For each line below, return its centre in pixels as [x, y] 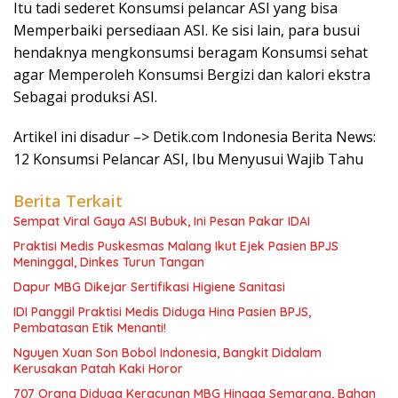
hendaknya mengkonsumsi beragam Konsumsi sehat [191, 52]
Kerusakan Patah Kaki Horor [98, 369]
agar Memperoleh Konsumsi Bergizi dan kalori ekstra [192, 75]
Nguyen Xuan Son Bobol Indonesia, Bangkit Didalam [167, 353]
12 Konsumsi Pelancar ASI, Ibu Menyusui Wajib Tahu [188, 159]
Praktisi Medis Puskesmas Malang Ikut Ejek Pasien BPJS [176, 246]
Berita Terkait [68, 201]
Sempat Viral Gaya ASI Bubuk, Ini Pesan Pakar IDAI [162, 221]
